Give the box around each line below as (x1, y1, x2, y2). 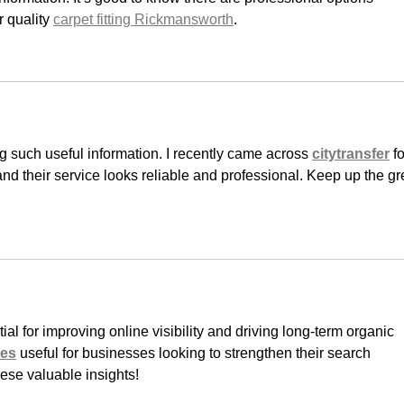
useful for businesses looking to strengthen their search (16, 344, 374, 361)
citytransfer (312, 145, 390, 161)
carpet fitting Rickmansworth (53, 11, 234, 27)
